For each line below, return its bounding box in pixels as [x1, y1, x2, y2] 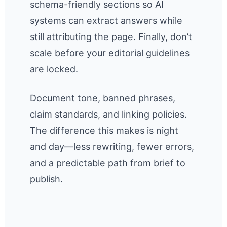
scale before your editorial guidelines [30, 48, 190, 59]
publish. [30, 173, 63, 184]
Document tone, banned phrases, [30, 92, 176, 103]
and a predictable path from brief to [30, 157, 186, 168]
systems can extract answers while [30, 15, 183, 26]
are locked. [30, 64, 79, 75]
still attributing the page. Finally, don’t [30, 31, 193, 43]
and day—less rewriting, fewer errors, [30, 141, 195, 152]
